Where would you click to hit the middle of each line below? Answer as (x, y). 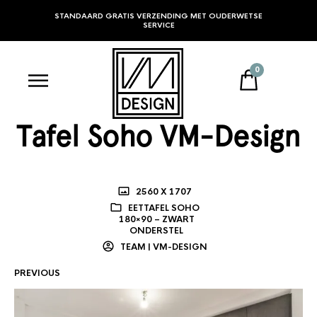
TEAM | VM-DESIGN (163, 247)
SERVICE (158, 25)
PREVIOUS (37, 273)
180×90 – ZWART (156, 219)
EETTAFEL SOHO (164, 208)
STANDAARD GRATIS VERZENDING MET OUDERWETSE (158, 16)
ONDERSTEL (157, 231)
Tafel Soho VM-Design (158, 136)
